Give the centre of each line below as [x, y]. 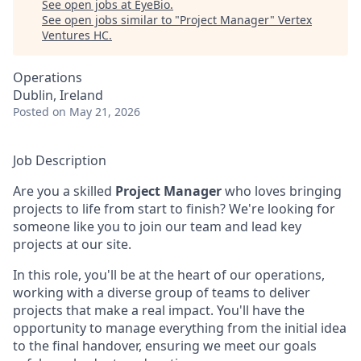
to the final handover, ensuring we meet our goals [165, 346]
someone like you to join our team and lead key [157, 226]
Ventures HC [75, 35]
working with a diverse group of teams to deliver [162, 293]
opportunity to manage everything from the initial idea [180, 328]
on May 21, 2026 [96, 112]
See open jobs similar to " [111, 20]
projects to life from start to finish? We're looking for [174, 209]
